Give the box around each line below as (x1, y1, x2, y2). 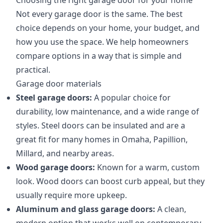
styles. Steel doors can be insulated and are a (16, 120, 185, 131)
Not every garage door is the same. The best (16, 8, 183, 19)
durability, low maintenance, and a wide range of (16, 106, 199, 117)
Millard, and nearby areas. (16, 148, 114, 159)
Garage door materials (16, 78, 102, 89)
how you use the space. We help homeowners (16, 36, 189, 47)
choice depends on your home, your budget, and (16, 22, 200, 33)
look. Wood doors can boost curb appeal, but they (16, 176, 205, 187)
